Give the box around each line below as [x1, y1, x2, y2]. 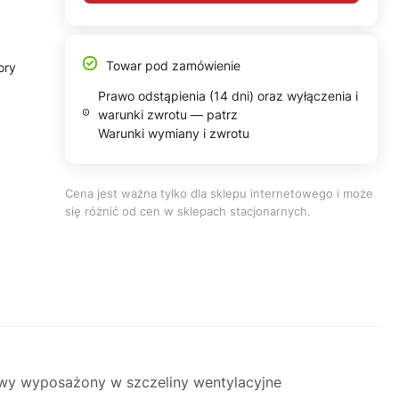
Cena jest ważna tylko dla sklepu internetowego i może [64, 186, 373, 200]
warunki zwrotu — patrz [98, 107, 239, 122]
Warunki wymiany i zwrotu [98, 126, 250, 141]
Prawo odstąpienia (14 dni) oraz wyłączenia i [98, 88, 359, 103]
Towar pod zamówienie [105, 58, 240, 73]
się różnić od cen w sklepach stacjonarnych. [64, 204, 311, 218]
